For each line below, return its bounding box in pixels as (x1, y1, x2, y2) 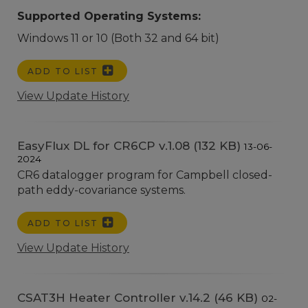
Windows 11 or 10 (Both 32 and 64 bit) (17, 32, 219, 45)
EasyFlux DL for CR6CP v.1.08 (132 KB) (17, 139, 244, 153)
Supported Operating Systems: (17, 10, 201, 23)
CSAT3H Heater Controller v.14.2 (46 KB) (17, 291, 261, 305)
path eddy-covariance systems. (17, 184, 186, 197)
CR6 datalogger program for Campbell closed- (17, 168, 272, 181)
